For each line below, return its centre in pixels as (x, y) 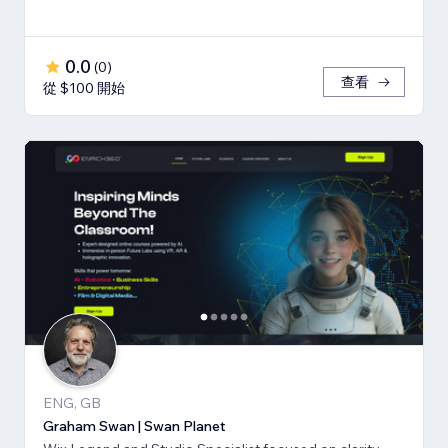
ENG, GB (72, 402)
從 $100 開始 (84, 87)
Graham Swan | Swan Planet (134, 425)
